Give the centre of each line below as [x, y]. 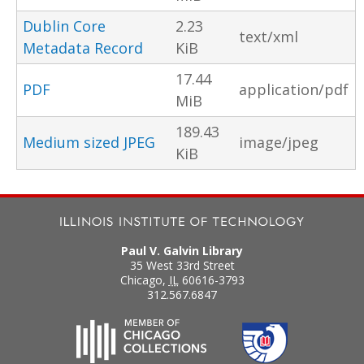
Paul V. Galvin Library [182, 251]
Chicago [141, 280]
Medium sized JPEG [89, 142]
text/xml [269, 36]
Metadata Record [83, 48]
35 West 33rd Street [182, 266]
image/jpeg [279, 142]
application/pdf [294, 89]
